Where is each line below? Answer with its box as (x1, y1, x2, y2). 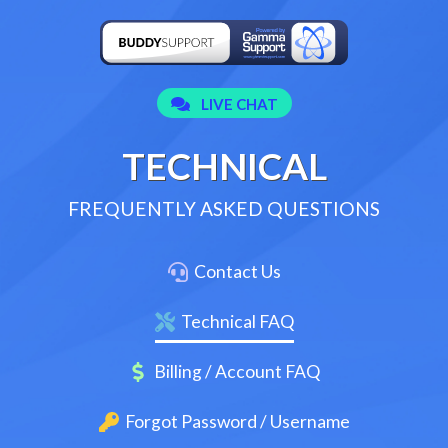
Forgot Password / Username (124, 410, 350, 432)
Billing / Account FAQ (154, 360, 320, 382)
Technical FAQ (180, 310, 294, 332)
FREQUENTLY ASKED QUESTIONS (68, 196, 380, 220)
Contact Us (193, 260, 281, 282)
